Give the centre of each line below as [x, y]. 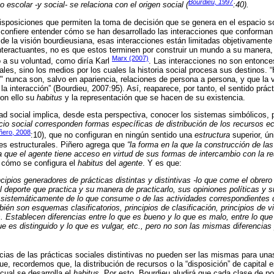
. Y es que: [162, 163]
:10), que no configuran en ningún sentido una [113, 135]
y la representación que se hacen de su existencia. [154, 97]
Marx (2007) [130, 58]
